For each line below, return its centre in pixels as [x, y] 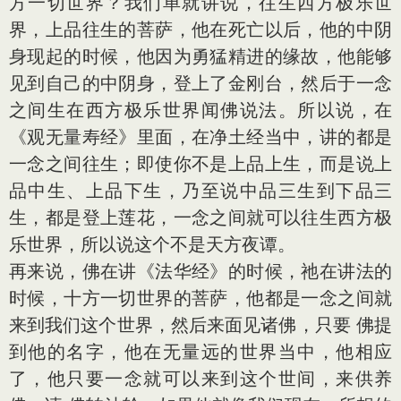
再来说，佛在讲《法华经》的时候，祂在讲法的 [200, 271]
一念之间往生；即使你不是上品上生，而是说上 [200, 164]
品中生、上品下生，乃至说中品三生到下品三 [200, 191]
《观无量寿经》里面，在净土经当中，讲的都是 [200, 137]
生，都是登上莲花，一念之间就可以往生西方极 [200, 218]
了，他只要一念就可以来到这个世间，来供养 [200, 379]
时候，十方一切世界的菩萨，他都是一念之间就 [200, 298]
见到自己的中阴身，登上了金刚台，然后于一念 [200, 83]
